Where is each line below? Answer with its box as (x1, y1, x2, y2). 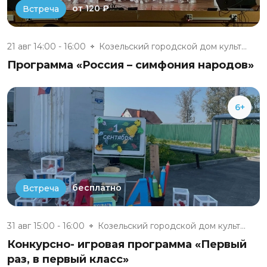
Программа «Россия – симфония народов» (7, 58, 254, 72)
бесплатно (72, 182, 122, 194)
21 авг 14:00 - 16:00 (7, 41, 86, 52)
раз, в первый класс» (7, 252, 129, 266)
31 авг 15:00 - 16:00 (7, 220, 85, 231)
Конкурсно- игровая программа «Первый (7, 237, 247, 251)
